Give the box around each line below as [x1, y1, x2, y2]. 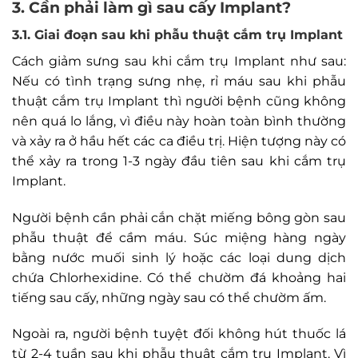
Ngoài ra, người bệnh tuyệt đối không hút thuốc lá [12, 326, 346, 342]
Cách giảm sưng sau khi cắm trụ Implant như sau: [12, 53, 346, 69]
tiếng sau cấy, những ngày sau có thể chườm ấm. [12, 289, 326, 305]
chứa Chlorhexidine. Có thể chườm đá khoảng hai [12, 269, 346, 285]
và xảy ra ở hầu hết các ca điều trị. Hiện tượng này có [12, 133, 346, 149]
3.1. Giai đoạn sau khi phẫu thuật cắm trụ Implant [12, 26, 343, 42]
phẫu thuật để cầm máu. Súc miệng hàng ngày [12, 229, 346, 245]
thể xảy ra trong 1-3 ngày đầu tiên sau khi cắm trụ [12, 153, 346, 169]
